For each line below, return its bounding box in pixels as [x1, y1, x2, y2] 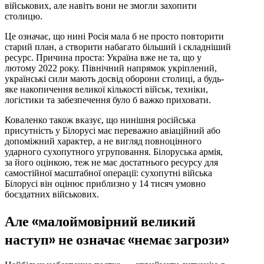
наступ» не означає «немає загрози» [5, 229, 229, 248]
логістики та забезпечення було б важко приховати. [5, 94, 211, 105]
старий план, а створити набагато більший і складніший [5, 41, 231, 52]
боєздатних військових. [5, 189, 99, 199]
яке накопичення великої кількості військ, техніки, [5, 84, 208, 94]
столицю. [5, 11, 42, 21]
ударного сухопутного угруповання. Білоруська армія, [5, 146, 223, 157]
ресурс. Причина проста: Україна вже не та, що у [5, 52, 202, 62]
